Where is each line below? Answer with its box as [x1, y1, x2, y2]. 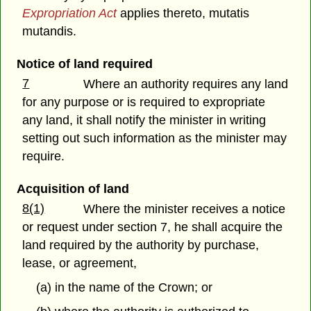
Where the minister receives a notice [83, 202, 286, 217]
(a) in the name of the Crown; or [35, 280, 212, 295]
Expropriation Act [22, 6, 117, 20]
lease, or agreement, [22, 256, 137, 271]
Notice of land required [16, 57, 153, 72]
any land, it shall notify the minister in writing [22, 113, 267, 128]
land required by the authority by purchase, [22, 238, 260, 253]
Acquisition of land [16, 182, 129, 196]
